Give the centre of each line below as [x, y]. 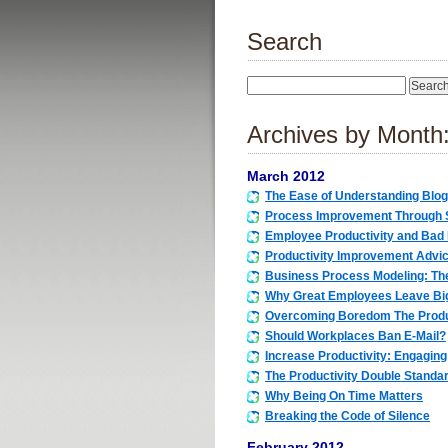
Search [284, 41]
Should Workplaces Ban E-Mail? [355, 335]
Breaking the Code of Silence [347, 415]
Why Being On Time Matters [344, 395]
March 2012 [286, 176]
